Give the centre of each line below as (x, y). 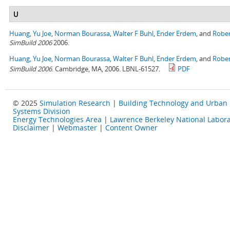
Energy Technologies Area (57, 120)
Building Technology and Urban (173, 103)
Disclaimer (31, 128)
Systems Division (42, 111)
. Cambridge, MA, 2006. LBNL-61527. (106, 69)
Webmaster (77, 128)
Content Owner (131, 128)
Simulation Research (75, 103)
